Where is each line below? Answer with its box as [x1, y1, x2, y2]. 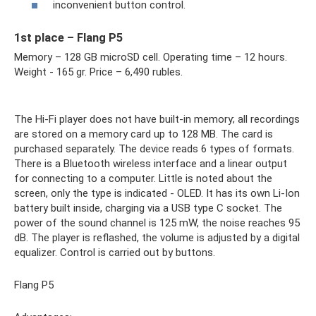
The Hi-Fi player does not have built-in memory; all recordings [14, 112, 300, 126]
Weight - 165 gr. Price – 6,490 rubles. [14, 65, 183, 78]
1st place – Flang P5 [14, 30, 123, 44]
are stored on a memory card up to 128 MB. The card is [14, 127, 273, 140]
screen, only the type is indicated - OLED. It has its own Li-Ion [14, 186, 300, 200]
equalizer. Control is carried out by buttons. [14, 245, 215, 259]
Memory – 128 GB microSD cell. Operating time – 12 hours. [14, 50, 287, 63]
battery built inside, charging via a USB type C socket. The [14, 201, 282, 214]
